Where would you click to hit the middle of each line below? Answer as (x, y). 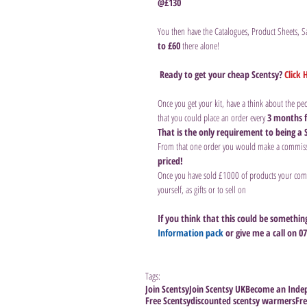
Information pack (191, 232)
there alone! (200, 45)
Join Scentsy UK (217, 288)
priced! (170, 160)
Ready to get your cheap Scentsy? (222, 74)
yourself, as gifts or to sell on (202, 189)
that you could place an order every (212, 117)
